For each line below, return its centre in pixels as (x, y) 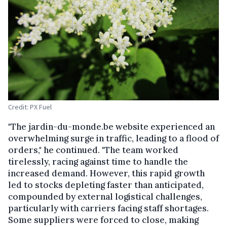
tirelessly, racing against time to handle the (98, 162)
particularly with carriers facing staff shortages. (108, 209)
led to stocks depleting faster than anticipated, (106, 185)
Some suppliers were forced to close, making (103, 220)
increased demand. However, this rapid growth (106, 174)
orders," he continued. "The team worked (93, 150)
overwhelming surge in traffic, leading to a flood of (113, 139)
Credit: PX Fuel (30, 107)
